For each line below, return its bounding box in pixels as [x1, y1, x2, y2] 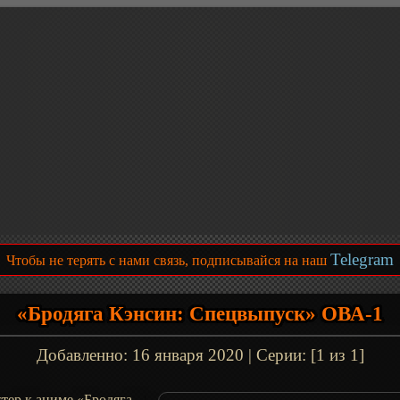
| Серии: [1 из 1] [243, 346, 364, 364]
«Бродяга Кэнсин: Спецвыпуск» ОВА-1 [17, 303, 383, 325]
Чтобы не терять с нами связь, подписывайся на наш [6, 253, 330, 268]
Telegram [330, 250, 394, 269]
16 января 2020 [131, 346, 244, 364]
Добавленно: [36, 346, 132, 364]
